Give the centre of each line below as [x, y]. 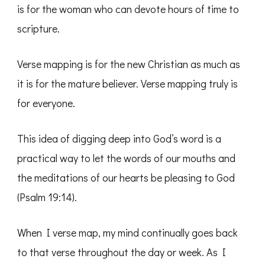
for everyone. [46, 103]
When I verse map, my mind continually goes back [127, 233]
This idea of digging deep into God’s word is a [119, 139]
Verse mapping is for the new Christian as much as [129, 64]
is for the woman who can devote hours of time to [128, 9]
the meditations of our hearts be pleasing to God [126, 178]
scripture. [38, 29]
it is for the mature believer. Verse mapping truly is [127, 84]
